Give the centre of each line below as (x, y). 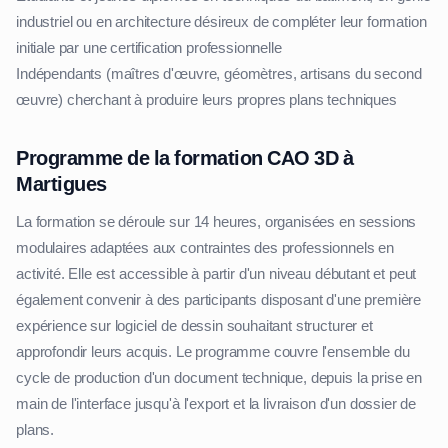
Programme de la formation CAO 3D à (184, 158)
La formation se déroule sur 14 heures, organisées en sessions (216, 222)
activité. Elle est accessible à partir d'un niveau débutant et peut (216, 274)
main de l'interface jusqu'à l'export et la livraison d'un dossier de (216, 404)
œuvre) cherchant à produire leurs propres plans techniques (206, 100)
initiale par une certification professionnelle (149, 48)
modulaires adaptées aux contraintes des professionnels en (205, 248)
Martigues (61, 184)
